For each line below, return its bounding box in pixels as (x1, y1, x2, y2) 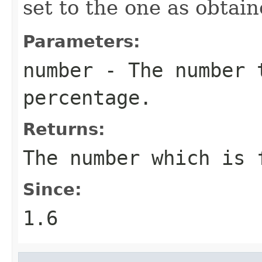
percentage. (23, 85, 151, 109)
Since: (23, 179, 82, 199)
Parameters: (23, 31, 140, 51)
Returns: (23, 119, 105, 139)
